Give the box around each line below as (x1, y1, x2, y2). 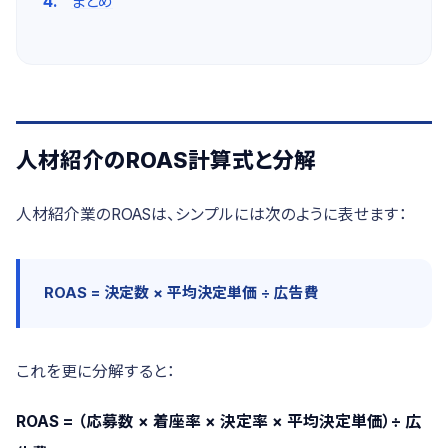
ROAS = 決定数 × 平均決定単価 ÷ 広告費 (44, 284, 319, 302)
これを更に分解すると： (16, 362, 175, 381)
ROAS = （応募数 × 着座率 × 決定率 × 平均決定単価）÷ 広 (16, 412, 421, 431)
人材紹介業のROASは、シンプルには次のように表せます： (16, 205, 407, 224)
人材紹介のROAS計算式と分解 (16, 147, 316, 173)
